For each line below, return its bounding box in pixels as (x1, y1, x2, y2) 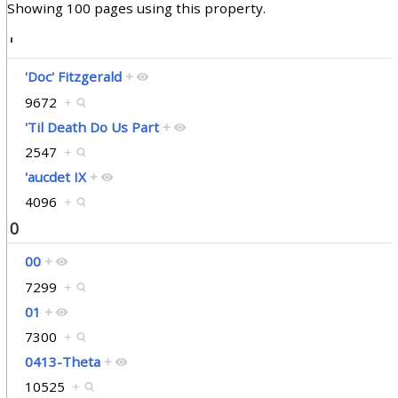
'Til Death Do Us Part (24, 118, 159, 137)
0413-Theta (24, 353, 100, 371)
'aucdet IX (24, 168, 86, 187)
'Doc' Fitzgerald (24, 67, 122, 85)
